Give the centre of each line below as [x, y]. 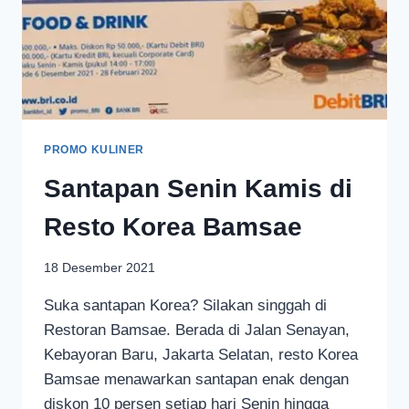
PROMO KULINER [94, 149]
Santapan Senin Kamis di [198, 188]
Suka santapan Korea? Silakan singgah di [185, 306]
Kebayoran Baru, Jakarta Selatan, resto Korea [201, 355]
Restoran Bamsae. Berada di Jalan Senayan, [197, 330]
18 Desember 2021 [100, 268]
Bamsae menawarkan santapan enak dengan [196, 380]
